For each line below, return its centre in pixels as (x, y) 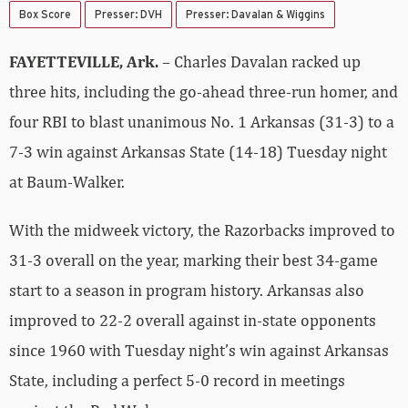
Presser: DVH (128, 15)
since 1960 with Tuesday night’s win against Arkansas (199, 350)
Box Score (45, 15)
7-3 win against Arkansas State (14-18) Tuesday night (198, 152)
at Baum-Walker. (67, 182)
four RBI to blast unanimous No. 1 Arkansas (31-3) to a (202, 122)
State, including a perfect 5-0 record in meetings (177, 380)
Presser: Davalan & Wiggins (255, 15)
